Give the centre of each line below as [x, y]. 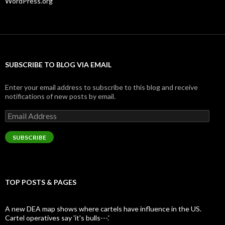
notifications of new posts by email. [60, 96]
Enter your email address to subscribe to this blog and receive [101, 87]
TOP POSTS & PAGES [41, 182]
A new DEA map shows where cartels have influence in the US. [103, 208]
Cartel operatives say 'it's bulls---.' [57, 217]
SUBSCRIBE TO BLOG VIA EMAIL [58, 64]
